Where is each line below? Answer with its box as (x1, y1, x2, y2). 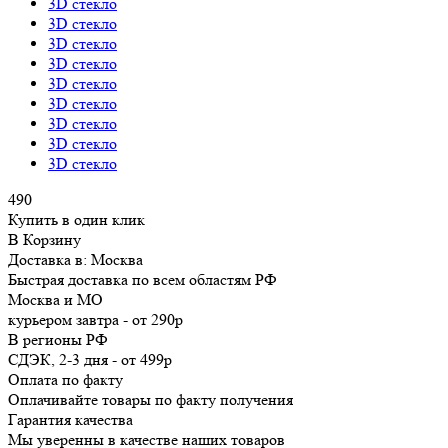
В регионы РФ (8, 329, 108, 349)
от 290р (132, 309, 183, 329)
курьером (8, 309, 76, 329)
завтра (76, 309, 119, 329)
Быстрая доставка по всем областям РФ (8, 269, 277, 289)
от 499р (121, 349, 172, 369)
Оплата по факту (8, 369, 123, 389)
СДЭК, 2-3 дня (8, 349, 108, 369)
